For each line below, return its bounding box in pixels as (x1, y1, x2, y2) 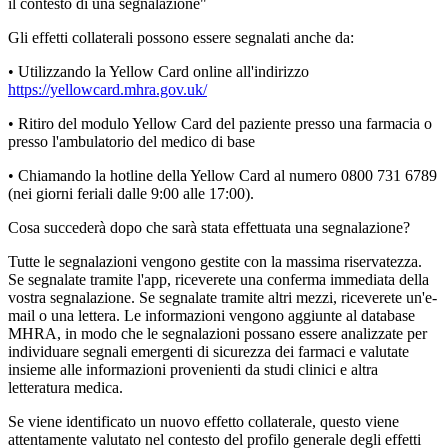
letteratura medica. (8, 379, 123, 397)
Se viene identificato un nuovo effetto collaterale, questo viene (8, 413, 399, 431)
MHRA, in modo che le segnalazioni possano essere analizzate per (8, 325, 427, 343)
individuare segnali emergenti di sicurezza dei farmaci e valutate (8, 343, 409, 361)
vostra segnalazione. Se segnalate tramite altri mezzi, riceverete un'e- (8, 289, 437, 307)
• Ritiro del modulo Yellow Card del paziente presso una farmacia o (8, 115, 432, 133)
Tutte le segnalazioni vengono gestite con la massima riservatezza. (8, 253, 422, 271)
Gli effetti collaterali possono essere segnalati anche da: (8, 29, 354, 47)
